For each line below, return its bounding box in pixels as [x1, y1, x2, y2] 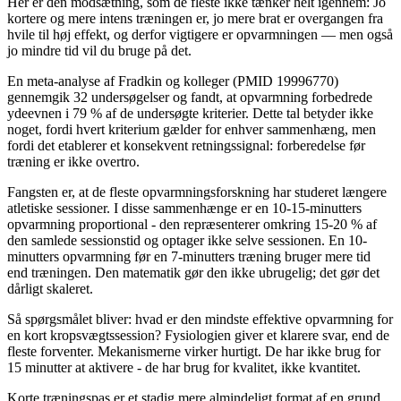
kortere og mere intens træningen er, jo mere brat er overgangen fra [7, 10, 383, 26]
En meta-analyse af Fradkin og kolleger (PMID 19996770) [7, 73, 338, 89]
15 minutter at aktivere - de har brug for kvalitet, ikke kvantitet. [7, 359, 361, 375]
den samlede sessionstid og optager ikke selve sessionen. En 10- [7, 232, 367, 248]
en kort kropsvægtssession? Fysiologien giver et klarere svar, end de [7, 327, 389, 343]
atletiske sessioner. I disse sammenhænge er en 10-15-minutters [7, 200, 362, 216]
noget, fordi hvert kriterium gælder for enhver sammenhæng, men [7, 121, 376, 137]
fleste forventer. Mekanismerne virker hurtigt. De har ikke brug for [7, 343, 380, 359]
